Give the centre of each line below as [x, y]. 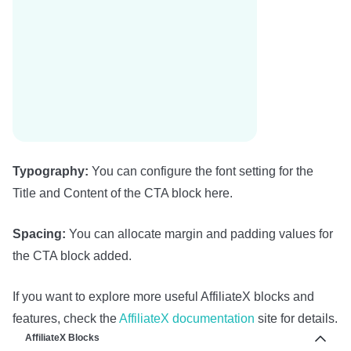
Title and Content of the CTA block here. [123, 194]
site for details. [296, 319]
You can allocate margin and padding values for [199, 234]
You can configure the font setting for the [203, 172]
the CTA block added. [72, 256]
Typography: [52, 172]
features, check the [66, 319]
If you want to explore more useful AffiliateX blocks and [163, 297]
